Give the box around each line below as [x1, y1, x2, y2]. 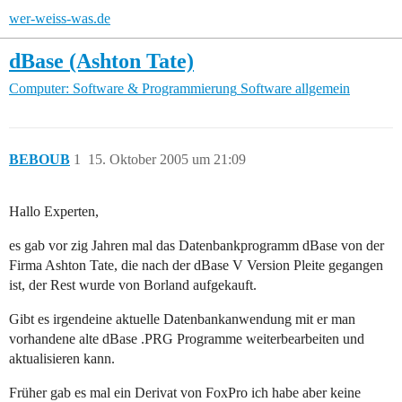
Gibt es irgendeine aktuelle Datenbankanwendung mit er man [9, 311, 355, 328]
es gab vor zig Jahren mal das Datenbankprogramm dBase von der [9, 238, 384, 254]
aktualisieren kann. [9, 351, 115, 367]
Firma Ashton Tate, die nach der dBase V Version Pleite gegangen [9, 258, 383, 274]
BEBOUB [9, 152, 70, 168]
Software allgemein [240, 81, 350, 97]
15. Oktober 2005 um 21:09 [88, 152, 246, 168]
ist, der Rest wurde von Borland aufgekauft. [9, 277, 257, 293]
